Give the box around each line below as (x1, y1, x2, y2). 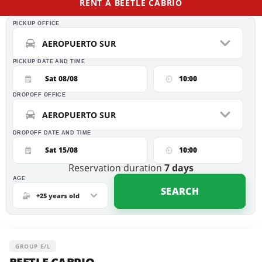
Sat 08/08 (45, 74, 78, 84)
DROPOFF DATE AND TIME (13, 130, 91, 136)
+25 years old (36, 191, 80, 200)
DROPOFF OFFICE (13, 92, 66, 98)
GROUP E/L (15, 242, 51, 250)
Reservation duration (68, 161, 162, 174)
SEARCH (160, 185, 199, 198)
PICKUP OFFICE (13, 20, 60, 26)
